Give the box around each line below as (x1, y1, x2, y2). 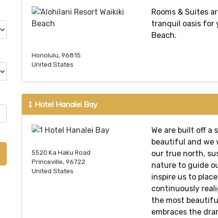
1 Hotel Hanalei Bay (28, 99, 98, 109)
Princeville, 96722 (32, 158, 85, 166)
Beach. (151, 30, 177, 40)
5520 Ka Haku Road (32, 149, 91, 157)
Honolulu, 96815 (32, 51, 81, 59)
